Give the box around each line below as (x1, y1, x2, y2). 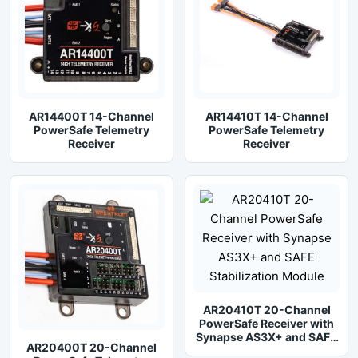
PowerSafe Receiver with (199, 316, 334, 330)
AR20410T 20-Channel (202, 303, 331, 316)
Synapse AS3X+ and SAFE (196, 330, 337, 344)
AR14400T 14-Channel (29, 109, 154, 123)
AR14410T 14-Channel (205, 109, 328, 123)
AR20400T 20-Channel (26, 340, 157, 354)
